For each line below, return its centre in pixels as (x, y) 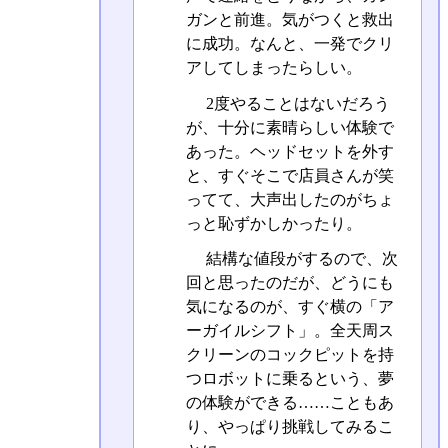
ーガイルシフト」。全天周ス (289, 330)
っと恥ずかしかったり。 (273, 223)
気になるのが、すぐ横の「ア (289, 306)
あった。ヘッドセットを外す (289, 151)
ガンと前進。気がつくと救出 (289, 20)
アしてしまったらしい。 (273, 68)
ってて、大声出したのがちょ (289, 199)
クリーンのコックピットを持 (289, 354)
